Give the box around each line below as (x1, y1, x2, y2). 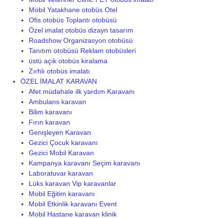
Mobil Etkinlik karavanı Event (28, 200, 117, 208)
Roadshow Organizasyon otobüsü (28, 36, 133, 44)
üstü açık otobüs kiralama (28, 56, 108, 65)
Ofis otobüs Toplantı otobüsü (28, 16, 117, 24)
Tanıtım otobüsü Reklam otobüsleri (28, 46, 136, 54)
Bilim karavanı (28, 108, 72, 116)
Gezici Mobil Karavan (28, 148, 94, 157)
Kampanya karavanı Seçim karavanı (28, 159, 140, 167)
